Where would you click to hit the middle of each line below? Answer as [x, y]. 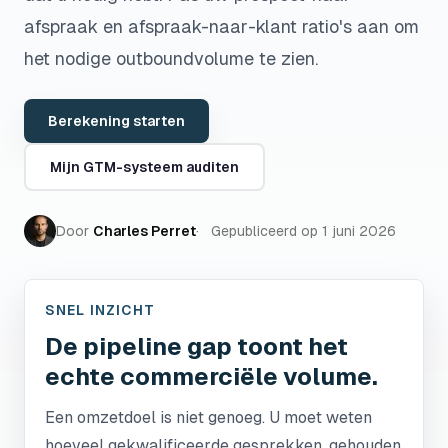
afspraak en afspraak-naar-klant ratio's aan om [221, 26]
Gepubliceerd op [264, 231]
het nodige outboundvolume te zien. [171, 58]
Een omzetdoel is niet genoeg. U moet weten [208, 417]
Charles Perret [144, 231]
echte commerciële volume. [211, 376]
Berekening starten [116, 121]
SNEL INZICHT [100, 310]
